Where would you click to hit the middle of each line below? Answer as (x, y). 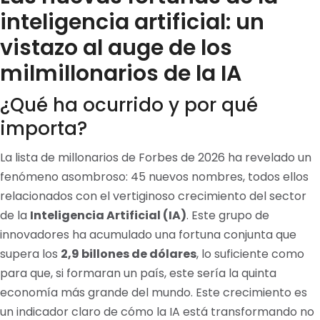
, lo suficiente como (250, 254)
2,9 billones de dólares (129, 254)
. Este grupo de (228, 215)
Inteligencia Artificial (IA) (108, 215)
